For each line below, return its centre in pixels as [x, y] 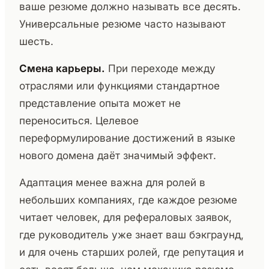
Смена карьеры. [62, 68]
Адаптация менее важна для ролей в [112, 182]
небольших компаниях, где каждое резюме [128, 200]
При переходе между [160, 68]
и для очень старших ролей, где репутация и [131, 252]
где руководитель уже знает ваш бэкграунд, [131, 234]
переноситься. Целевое [79, 120]
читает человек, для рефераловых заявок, [125, 217]
